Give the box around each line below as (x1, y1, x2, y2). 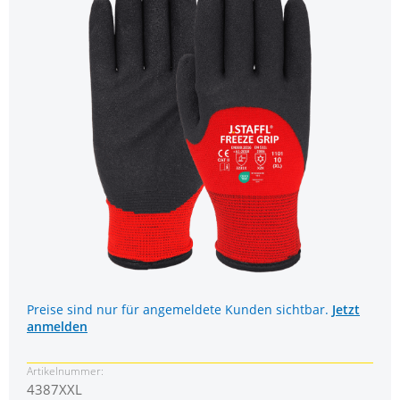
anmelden (27, 318, 87, 336)
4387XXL (27, 379, 82, 398)
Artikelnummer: (27, 362, 104, 379)
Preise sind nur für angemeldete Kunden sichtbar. (27, 301, 332, 319)
